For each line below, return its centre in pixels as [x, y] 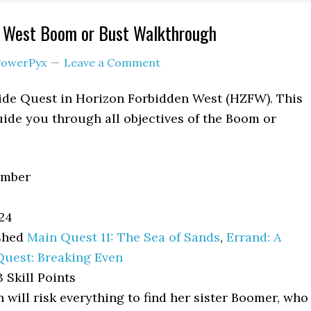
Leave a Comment [112, 62]
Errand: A [254, 237]
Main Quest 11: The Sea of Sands [124, 237]
